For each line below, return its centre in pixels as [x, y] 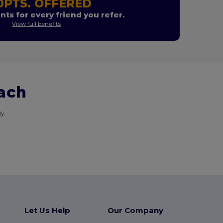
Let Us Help [47, 210]
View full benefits [37, 24]
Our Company [136, 210]
